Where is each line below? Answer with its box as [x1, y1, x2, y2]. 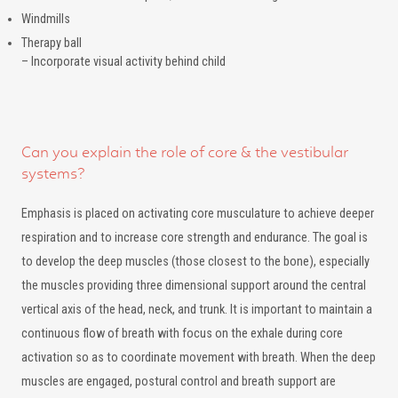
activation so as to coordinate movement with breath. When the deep [21, 350, 376, 365]
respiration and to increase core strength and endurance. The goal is [21, 230, 368, 245]
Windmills [21, 12, 70, 27]
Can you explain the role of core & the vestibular [21, 143, 348, 161]
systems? [21, 164, 85, 182]
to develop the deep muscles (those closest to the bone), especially [21, 254, 370, 269]
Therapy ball [21, 36, 82, 51]
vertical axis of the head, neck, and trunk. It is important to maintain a [21, 302, 372, 317]
